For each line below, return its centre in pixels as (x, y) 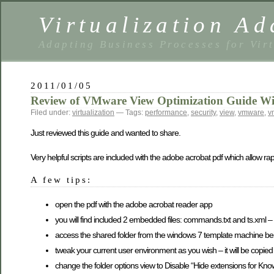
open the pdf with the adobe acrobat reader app (134, 204)
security (203, 113)
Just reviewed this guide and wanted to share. (106, 133)
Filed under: (51, 113)
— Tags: (130, 113)
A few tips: (61, 179)
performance (166, 113)
